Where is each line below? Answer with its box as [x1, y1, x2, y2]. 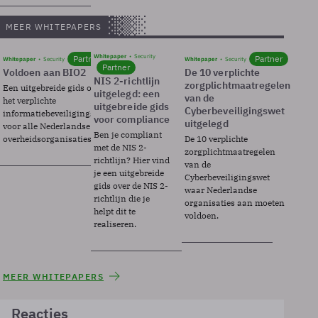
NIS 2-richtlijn [93, 75, 160, 87]
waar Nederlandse [184, 185, 257, 195]
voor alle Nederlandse [3, 121, 90, 131]
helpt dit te [93, 206, 136, 216]
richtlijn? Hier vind [93, 155, 170, 165]
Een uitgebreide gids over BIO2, [3, 82, 128, 93]
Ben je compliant [93, 129, 162, 140]
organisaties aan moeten [184, 197, 285, 208]
